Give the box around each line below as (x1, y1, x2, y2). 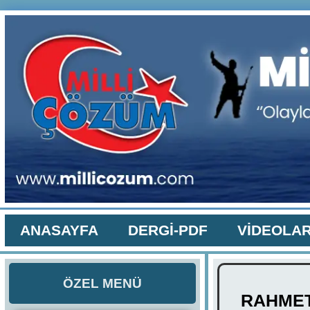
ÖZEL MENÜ (62, 275, 142, 291)
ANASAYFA (19, 221, 98, 238)
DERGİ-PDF (127, 221, 208, 238)
